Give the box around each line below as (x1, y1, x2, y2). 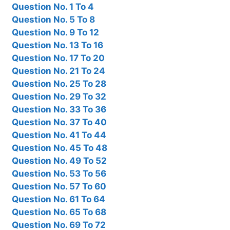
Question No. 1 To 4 (12, 1, 94, 12)
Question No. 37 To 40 (12, 117, 107, 127)
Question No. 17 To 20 (12, 52, 105, 63)
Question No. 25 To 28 (12, 78, 106, 89)
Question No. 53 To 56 (12, 168, 106, 179)
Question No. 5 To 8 (12, 14, 95, 25)
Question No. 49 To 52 (12, 155, 107, 166)
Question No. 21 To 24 (12, 65, 105, 76)
